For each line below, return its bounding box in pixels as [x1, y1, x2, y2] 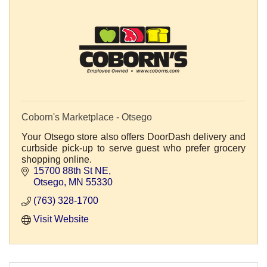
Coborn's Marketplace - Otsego [21, 112, 152, 123]
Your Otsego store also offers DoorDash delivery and [21, 132, 246, 142]
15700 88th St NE [33, 166, 108, 176]
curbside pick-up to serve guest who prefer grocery [21, 143, 246, 154]
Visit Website [33, 214, 89, 225]
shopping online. [21, 154, 92, 165]
